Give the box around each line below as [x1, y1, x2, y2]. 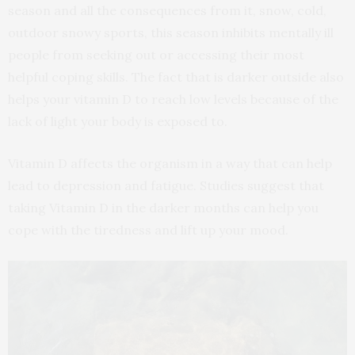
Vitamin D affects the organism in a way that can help [8, 155, 332, 172]
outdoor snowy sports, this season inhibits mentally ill [8, 25, 334, 41]
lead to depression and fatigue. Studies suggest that [8, 177, 324, 194]
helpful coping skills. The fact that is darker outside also [8, 69, 344, 86]
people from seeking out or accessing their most [8, 47, 304, 63]
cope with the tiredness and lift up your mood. [8, 222, 288, 239]
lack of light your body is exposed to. [8, 113, 227, 130]
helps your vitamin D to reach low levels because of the [8, 91, 338, 108]
